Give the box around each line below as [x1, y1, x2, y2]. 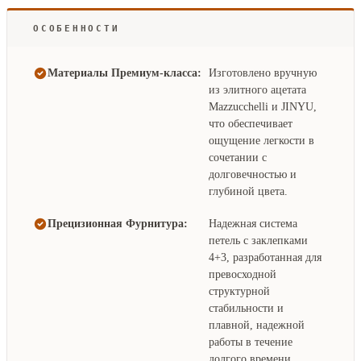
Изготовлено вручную [209, 67, 317, 80]
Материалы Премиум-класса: [48, 67, 201, 80]
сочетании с [209, 151, 267, 164]
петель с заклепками [209, 234, 308, 247]
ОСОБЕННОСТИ [33, 23, 120, 35]
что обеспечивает [209, 118, 293, 131]
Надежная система [209, 218, 297, 230]
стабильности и [209, 302, 284, 315]
